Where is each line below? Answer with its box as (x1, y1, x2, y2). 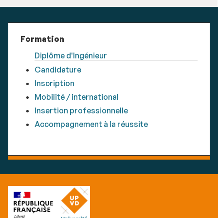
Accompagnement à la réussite (34, 119, 148, 129)
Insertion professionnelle (34, 105, 128, 115)
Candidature (34, 64, 81, 74)
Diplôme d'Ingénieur (34, 50, 107, 60)
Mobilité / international (34, 91, 119, 102)
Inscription (34, 78, 74, 88)
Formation (20, 34, 64, 44)
